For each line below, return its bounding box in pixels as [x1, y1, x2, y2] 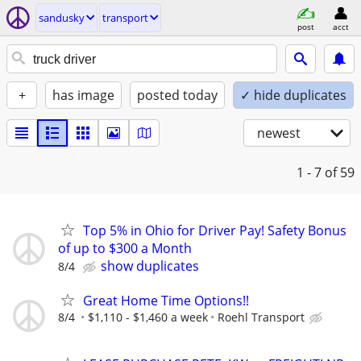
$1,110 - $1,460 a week [88, 309, 208, 326]
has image [52, 86, 114, 104]
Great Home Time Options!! [83, 292, 249, 310]
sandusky [39, 10, 85, 25]
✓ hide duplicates [240, 86, 346, 104]
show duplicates [101, 257, 199, 275]
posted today [137, 86, 218, 104]
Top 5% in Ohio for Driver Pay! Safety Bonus [83, 222, 346, 239]
